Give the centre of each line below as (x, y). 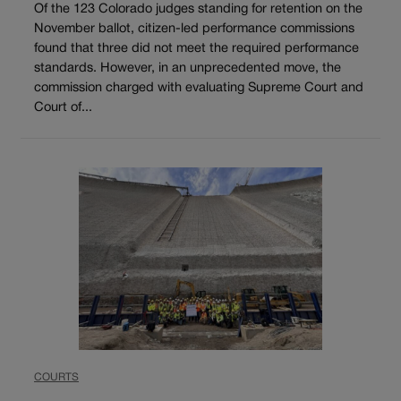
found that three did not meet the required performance (196, 49)
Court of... (63, 108)
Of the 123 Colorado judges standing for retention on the (198, 10)
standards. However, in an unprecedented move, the (188, 69)
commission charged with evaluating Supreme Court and (199, 89)
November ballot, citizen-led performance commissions (194, 30)
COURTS (56, 377)
